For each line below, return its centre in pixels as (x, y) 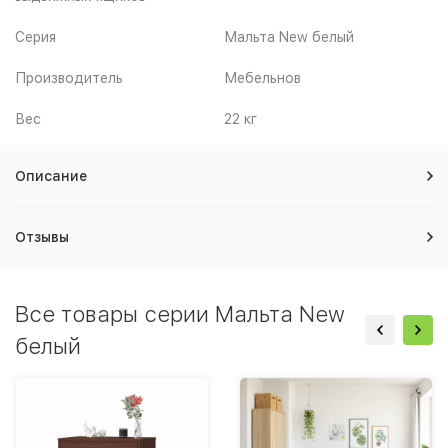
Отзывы (42, 236)
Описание (51, 175)
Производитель (69, 77)
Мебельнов (262, 77)
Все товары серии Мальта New (180, 313)
